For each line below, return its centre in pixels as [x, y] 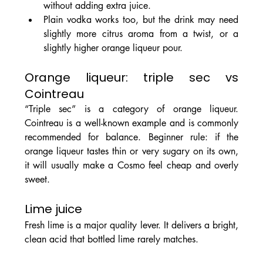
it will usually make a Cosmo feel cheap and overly [131, 166]
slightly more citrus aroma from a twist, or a [141, 34]
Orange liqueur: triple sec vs [131, 78]
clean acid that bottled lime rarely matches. [111, 240]
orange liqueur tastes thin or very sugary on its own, [131, 151]
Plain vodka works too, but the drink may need [141, 20]
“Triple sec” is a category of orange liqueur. [131, 109]
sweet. [37, 180]
